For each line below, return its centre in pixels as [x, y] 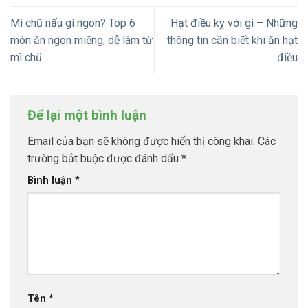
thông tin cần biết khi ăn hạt [232, 41]
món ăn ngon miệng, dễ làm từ [81, 41]
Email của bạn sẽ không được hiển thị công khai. [141, 141]
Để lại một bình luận [89, 115]
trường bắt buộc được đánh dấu [104, 158]
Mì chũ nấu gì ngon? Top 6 [73, 23]
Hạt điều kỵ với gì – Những [234, 23]
